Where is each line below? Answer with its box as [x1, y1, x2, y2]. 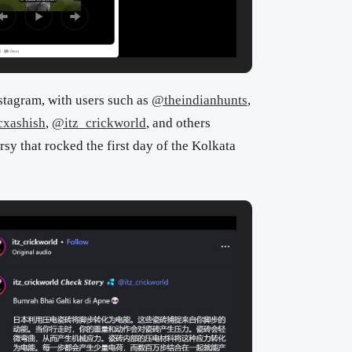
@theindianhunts [151, 93, 247, 108]
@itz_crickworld [51, 115, 146, 131]
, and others [145, 115, 211, 131]
